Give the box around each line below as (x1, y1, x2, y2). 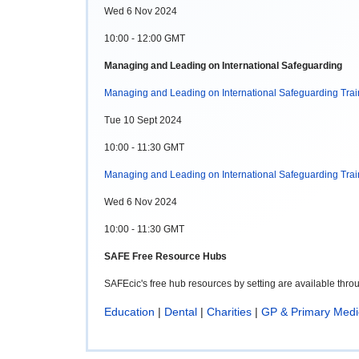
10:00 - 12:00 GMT (104, 32, 185, 44)
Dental (164, 305, 197, 318)
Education (104, 305, 155, 318)
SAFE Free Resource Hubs (104, 250, 227, 262)
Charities (207, 305, 255, 318)
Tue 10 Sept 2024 (104, 114, 182, 126)
